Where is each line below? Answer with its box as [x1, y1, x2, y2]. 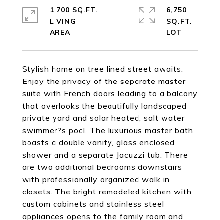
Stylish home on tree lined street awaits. [22, 64, 183, 74]
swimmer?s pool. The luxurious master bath [22, 125, 193, 135]
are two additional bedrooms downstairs [22, 162, 182, 172]
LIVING [50, 17, 76, 26]
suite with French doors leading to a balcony [22, 88, 198, 98]
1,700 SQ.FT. [50, 5, 98, 14]
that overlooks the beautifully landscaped [22, 101, 187, 110]
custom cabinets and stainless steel [22, 199, 164, 209]
